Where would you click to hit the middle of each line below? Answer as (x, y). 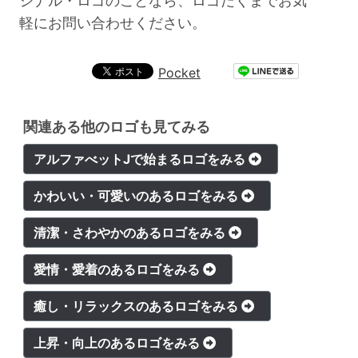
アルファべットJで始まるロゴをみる (141, 159)
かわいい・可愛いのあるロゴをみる (138, 196)
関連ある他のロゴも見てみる (117, 127)
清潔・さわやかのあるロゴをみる (131, 233)
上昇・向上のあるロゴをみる (119, 343)
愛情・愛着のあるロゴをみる (119, 270)
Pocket (179, 73)
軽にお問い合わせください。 (112, 23)
